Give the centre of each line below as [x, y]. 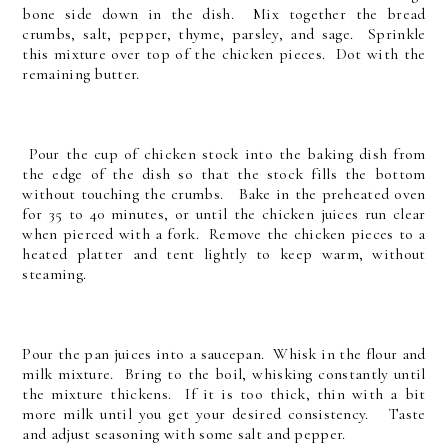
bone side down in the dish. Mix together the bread [224, 14]
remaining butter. [85, 74]
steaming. [54, 274]
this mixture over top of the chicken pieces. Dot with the [224, 54]
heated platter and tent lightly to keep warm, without [224, 254]
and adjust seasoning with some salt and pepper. [188, 434]
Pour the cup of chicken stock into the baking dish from [224, 154]
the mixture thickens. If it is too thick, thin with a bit [224, 394]
